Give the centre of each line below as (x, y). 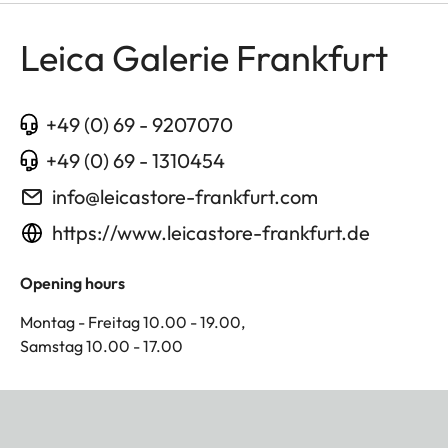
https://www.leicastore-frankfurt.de (211, 232)
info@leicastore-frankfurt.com (185, 196)
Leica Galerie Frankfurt (204, 57)
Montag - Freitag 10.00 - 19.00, (132, 321)
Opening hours (72, 282)
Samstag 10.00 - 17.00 (101, 345)
